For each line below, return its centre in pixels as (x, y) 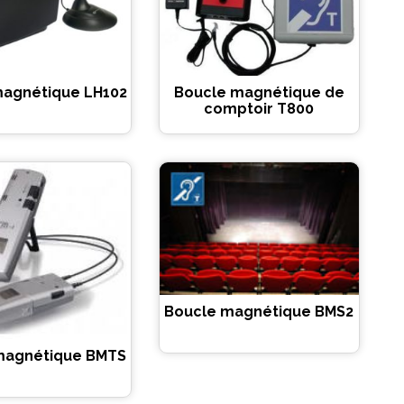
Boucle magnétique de (259, 92)
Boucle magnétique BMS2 (259, 311)
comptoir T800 (259, 109)
